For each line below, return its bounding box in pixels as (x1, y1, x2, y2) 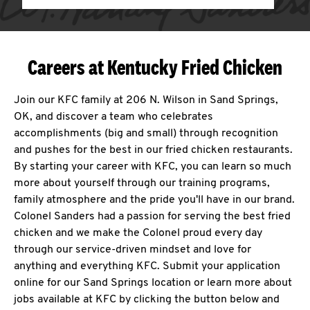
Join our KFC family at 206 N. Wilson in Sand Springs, (14, 95, 278, 106)
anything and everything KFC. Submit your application (14, 261, 280, 272)
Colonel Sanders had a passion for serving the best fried (14, 211, 291, 222)
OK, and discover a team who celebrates (14, 111, 213, 122)
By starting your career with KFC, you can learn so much (14, 161, 291, 172)
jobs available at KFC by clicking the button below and (14, 294, 280, 305)
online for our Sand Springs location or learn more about (14, 277, 292, 289)
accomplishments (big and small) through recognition (14, 128, 278, 139)
